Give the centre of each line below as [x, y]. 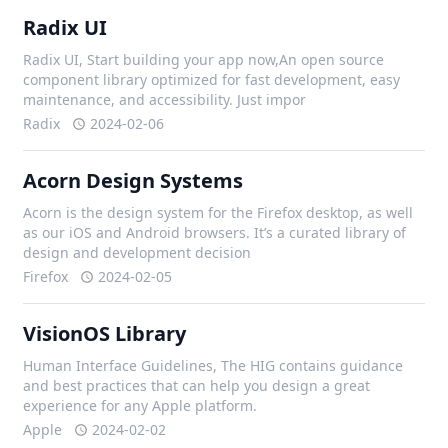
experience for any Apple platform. [140, 405]
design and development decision [137, 252]
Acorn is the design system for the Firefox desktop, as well [218, 212]
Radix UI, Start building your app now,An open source [204, 59]
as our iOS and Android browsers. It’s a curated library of [215, 232]
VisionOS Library [105, 333]
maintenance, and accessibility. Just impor [165, 99]
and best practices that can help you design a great [197, 385]
